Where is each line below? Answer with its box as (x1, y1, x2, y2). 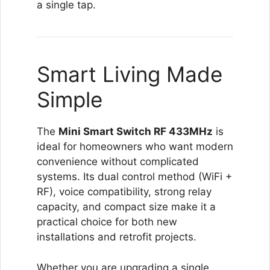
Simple (37, 87, 102, 112)
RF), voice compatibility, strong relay (37, 186, 212, 198)
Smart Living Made (37, 61, 222, 87)
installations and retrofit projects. (37, 231, 196, 243)
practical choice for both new (37, 216, 177, 228)
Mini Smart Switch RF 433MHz (58, 125, 213, 137)
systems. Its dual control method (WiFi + (37, 171, 232, 183)
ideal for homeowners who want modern (37, 140, 233, 152)
